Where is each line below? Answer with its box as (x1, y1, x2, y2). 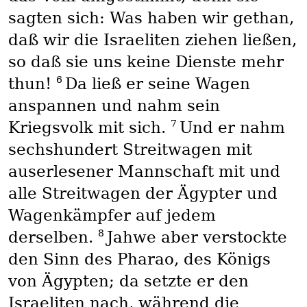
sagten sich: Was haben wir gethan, (8, 9, 294, 27)
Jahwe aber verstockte (106, 228, 287, 247)
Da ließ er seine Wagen (64, 75, 250, 93)
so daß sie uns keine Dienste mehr (8, 53, 284, 71)
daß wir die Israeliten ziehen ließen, (8, 31, 297, 49)
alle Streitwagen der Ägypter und (8, 184, 278, 203)
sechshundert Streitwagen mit (8, 140, 252, 159)
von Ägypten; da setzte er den (8, 272, 249, 291)
